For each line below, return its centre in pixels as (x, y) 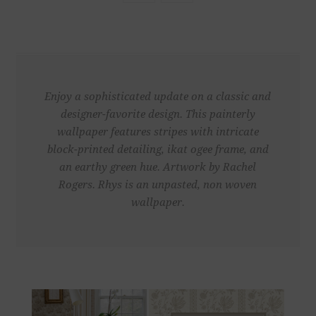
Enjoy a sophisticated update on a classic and (158, 97)
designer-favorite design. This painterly (158, 115)
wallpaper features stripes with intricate (158, 132)
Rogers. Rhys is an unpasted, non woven (158, 185)
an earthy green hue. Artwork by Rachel (158, 168)
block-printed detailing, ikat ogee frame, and (158, 150)
